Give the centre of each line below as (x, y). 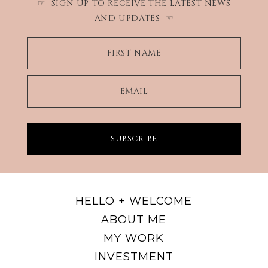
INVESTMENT (134, 257)
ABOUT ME (134, 220)
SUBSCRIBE (134, 139)
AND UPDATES (127, 19)
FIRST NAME (134, 53)
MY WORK (134, 238)
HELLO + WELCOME (134, 201)
